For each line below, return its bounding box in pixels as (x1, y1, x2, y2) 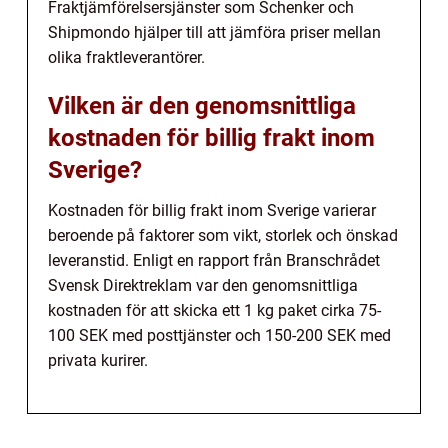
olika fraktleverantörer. (48, 48, 205, 68)
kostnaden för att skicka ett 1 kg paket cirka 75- (48, 301, 381, 321)
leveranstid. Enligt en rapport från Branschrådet (48, 251, 380, 271)
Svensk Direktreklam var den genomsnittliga (48, 276, 358, 296)
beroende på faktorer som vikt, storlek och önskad (48, 226, 398, 246)
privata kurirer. (48, 351, 148, 371)
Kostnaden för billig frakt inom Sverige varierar (48, 201, 376, 221)
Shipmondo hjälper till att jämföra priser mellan (48, 23, 381, 43)
